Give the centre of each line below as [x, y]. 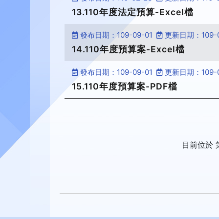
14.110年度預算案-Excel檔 [128, 49]
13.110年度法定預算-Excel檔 [133, 12]
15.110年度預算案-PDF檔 [125, 86]
